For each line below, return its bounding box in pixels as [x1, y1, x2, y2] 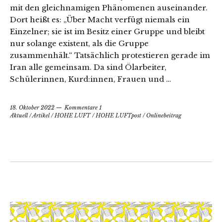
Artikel [32, 112, 50, 119]
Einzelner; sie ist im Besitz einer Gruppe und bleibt [10, 27, 205, 37]
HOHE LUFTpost [96, 112, 141, 119]
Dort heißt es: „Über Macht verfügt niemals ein [10, 15, 190, 25]
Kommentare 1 [64, 104, 102, 111]
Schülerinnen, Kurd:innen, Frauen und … [10, 74, 171, 84]
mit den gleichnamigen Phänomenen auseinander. [10, 3, 208, 13]
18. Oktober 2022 [10, 104, 55, 111]
